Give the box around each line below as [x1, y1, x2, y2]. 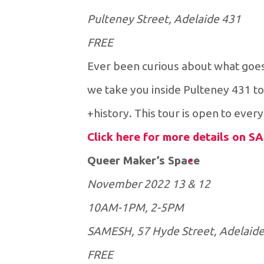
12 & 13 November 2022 [197, 177, 210, 191]
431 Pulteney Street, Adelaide [221, 12, 241, 26]
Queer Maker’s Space [87, 154, 200, 167]
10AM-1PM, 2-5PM [87, 201, 184, 214]
